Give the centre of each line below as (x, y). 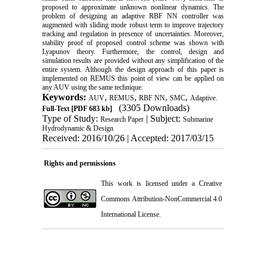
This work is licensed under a (150, 183)
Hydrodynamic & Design (77, 128)
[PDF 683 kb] (91, 108)
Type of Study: (71, 118)
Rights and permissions (80, 163)
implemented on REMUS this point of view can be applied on (133, 78)
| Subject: (163, 118)
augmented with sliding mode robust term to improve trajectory (133, 25)
